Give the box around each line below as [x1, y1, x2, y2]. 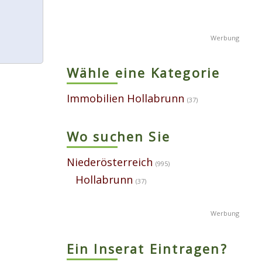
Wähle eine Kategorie [66, 64, 220, 82]
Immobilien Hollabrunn [66, 91, 184, 105]
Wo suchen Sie [66, 128, 171, 146]
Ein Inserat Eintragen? [66, 240, 227, 257]
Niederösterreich [66, 154, 153, 169]
